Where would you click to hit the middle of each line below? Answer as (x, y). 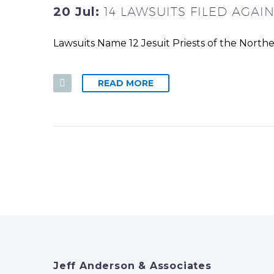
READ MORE (126, 83)
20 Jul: (79, 11)
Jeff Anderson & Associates (132, 265)
